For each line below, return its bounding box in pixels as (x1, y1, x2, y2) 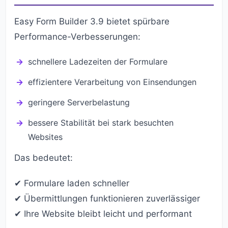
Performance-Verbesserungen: (14, 32, 140, 42)
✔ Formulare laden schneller (14, 178, 129, 188)
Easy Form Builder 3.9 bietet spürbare (14, 16, 169, 26)
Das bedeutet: (14, 153, 73, 163)
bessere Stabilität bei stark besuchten (28, 118, 174, 128)
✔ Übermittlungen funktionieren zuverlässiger (14, 193, 200, 204)
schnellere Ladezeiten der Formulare (28, 56, 167, 67)
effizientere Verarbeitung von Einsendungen (28, 77, 196, 87)
